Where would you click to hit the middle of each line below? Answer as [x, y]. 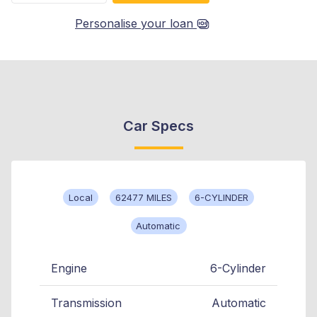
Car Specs [158, 126]
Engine [69, 269]
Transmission [86, 303]
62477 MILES [144, 198]
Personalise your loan [134, 24]
